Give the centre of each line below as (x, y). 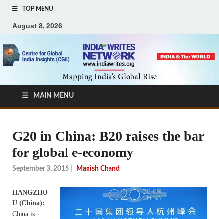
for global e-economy (73, 153)
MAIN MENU (54, 96)
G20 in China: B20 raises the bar (108, 136)
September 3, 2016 (41, 168)
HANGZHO (30, 192)
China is (23, 214)
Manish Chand (98, 168)
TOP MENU (38, 9)
